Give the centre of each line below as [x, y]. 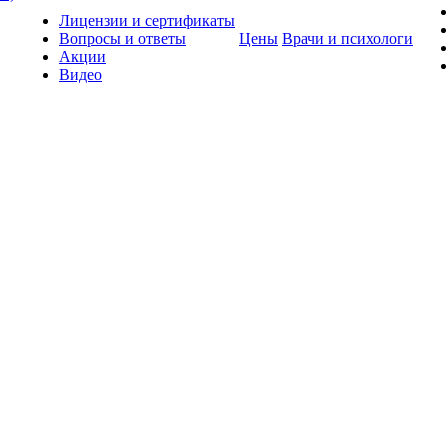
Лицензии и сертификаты [147, 20]
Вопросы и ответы [122, 38]
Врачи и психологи [347, 38]
